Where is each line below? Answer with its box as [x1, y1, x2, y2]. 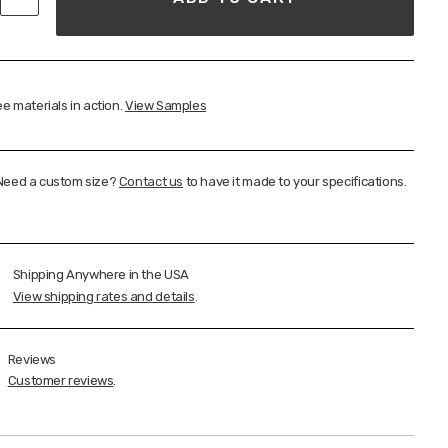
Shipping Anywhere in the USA [12, 267, 189, 283]
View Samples [124, 98, 207, 114]
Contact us [118, 174, 183, 190]
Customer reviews [7, 373, 114, 389]
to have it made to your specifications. [182, 174, 407, 190]
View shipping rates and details [12, 289, 195, 305]
